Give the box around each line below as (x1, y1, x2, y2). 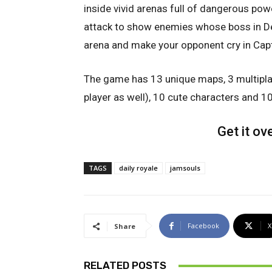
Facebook (188, 221, 219, 231)
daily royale (119, 163, 158, 173)
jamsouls (170, 163, 200, 173)
